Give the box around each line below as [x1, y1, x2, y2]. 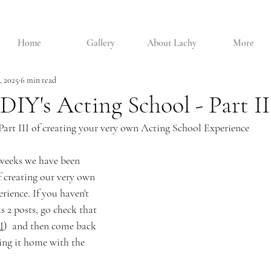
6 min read [21, 74, 56, 85]
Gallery [86, 37, 115, 49]
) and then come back [4, 219, 99, 232]
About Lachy [147, 37, 197, 49]
